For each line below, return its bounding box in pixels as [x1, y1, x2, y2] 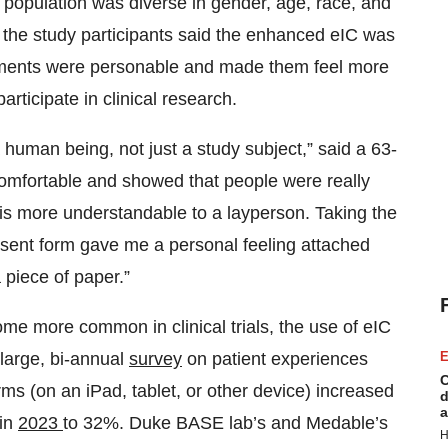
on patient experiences [182, 349, 368, 369]
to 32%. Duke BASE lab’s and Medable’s [63, 413, 388, 433]
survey [129, 349, 182, 369]
